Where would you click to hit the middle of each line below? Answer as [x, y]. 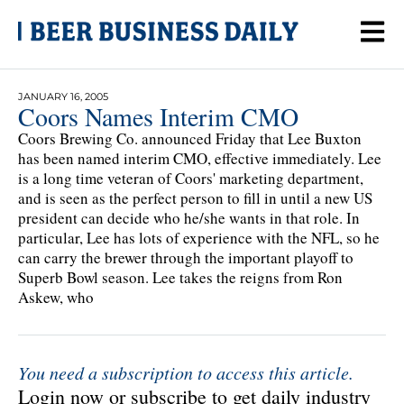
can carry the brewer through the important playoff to [186, 257]
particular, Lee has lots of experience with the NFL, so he [199, 237]
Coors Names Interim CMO [158, 116]
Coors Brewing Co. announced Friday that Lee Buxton [190, 138]
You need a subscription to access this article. [186, 372]
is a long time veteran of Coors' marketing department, [191, 178]
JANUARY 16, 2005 [63, 96]
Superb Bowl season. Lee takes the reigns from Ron [180, 277]
